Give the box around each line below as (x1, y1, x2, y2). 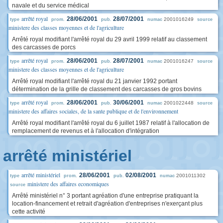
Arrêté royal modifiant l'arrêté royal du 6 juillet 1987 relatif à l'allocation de (12, 119, 210, 126)
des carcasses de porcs (12, 44, 76, 51)
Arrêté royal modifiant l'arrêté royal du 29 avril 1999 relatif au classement (12, 36, 207, 43)
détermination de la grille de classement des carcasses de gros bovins (12, 86, 202, 93)
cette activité (12, 208, 45, 215)
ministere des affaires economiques (27, 180, 109, 188)
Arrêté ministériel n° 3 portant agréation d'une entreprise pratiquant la (12, 192, 199, 199)
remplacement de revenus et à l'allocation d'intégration (12, 127, 159, 134)
